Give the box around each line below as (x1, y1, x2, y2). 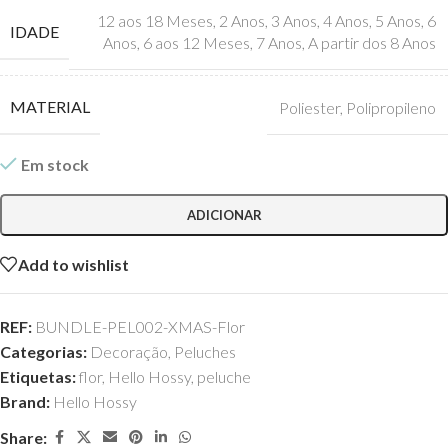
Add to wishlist (18, 254, 129, 274)
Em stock (20, 155, 89, 174)
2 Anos (219, 11, 265, 30)
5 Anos (375, 11, 421, 30)
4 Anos (323, 11, 369, 30)
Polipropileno (346, 97, 436, 117)
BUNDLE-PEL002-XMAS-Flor (35, 317, 245, 336)
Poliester (279, 97, 340, 117)
